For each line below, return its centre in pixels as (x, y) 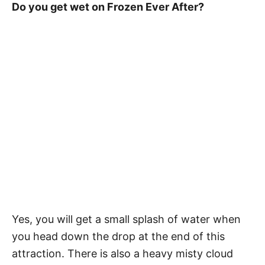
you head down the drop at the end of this (118, 236)
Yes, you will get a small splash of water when (126, 219)
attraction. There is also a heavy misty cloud (122, 253)
